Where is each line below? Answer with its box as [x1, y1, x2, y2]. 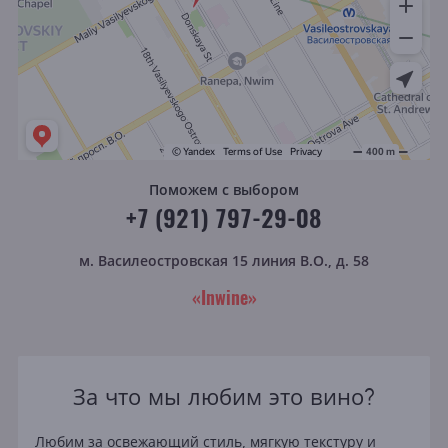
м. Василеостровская [79, 250, 232, 270]
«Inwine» [191, 283, 257, 310]
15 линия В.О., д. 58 [232, 250, 369, 270]
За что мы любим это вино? [72, 382, 375, 411]
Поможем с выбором [149, 179, 299, 199]
